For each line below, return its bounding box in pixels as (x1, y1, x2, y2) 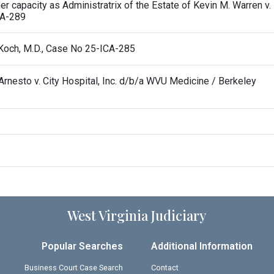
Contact (151, 262, 179, 272)
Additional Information (151, 240, 253, 252)
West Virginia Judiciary (67, 206, 207, 224)
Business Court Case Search (24, 262, 123, 272)
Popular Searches (41, 240, 123, 252)
